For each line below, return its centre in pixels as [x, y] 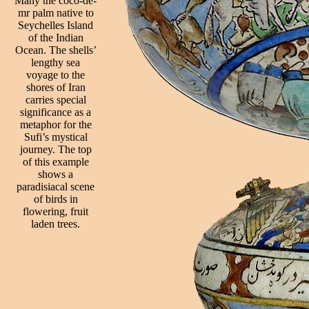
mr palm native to [56, 13]
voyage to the [56, 75]
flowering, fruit [56, 211]
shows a [56, 174]
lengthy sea [56, 62]
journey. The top [56, 149]
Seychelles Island [56, 25]
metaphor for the [56, 124]
